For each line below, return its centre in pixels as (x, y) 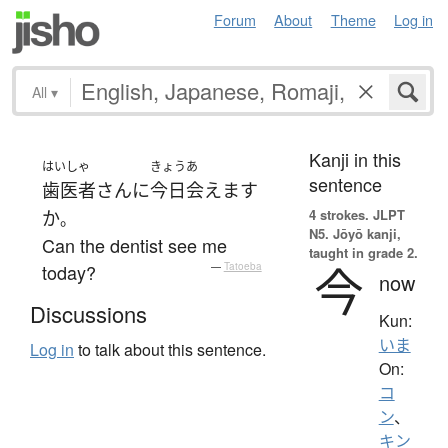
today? (69, 271)
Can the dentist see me (134, 244)
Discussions (88, 314)
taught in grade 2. (363, 252)
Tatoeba (242, 265)
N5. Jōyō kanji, (354, 233)
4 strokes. (338, 214)
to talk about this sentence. (170, 350)
